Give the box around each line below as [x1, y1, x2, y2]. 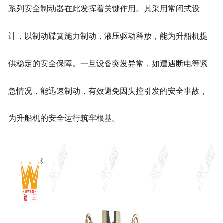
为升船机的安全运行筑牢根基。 [8, 114, 120, 123]
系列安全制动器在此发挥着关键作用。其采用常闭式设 [8, 4, 200, 13]
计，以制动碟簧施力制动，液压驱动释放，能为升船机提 [8, 32, 208, 41]
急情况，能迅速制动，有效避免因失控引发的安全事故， [8, 87, 208, 96]
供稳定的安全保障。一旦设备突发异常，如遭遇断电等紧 [8, 59, 208, 68]
